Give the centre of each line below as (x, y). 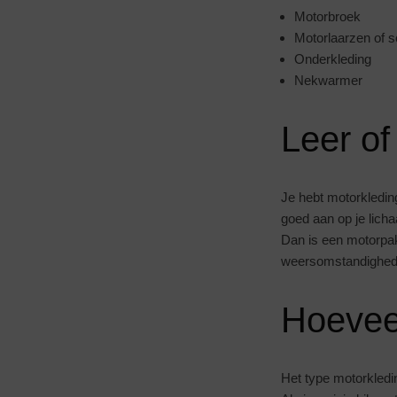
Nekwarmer (328, 80)
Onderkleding (333, 59)
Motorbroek (327, 16)
